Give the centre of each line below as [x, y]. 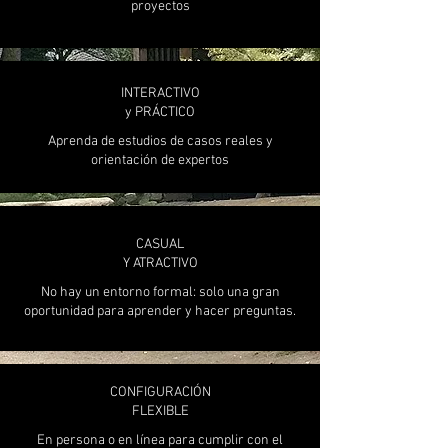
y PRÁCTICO [160, 112]
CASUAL [160, 244]
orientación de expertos [160, 160]
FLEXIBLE [160, 411]
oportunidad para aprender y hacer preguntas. [160, 311]
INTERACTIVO [160, 93]
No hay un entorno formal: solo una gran [160, 292]
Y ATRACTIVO [160, 263]
